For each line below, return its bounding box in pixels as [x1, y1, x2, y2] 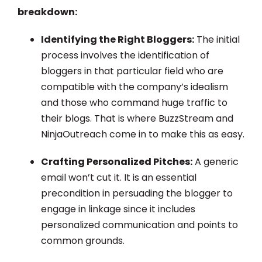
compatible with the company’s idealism [41, 80, 228, 94]
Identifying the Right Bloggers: [41, 33, 194, 47]
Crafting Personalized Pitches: [41, 155, 192, 169]
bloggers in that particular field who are [41, 64, 223, 78]
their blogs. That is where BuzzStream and [41, 112, 233, 126]
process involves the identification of [41, 49, 209, 63]
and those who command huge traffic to [41, 96, 227, 110]
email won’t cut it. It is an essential [41, 171, 196, 185]
